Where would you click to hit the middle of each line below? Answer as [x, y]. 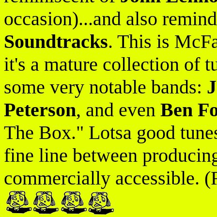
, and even [118, 110]
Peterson [40, 110]
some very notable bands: [105, 87]
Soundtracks [56, 41]
